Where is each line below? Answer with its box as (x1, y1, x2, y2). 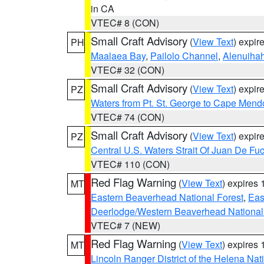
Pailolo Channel (150, 49, 218, 62)
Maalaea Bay (91, 49, 146, 62)
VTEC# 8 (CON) (91, 16, 159, 29)
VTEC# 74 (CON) (91, 110, 164, 124)
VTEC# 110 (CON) (91, 157, 170, 171)
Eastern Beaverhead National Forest (91, 190, 243, 204)
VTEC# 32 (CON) (91, 63, 164, 77)
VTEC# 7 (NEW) (91, 219, 160, 232)
